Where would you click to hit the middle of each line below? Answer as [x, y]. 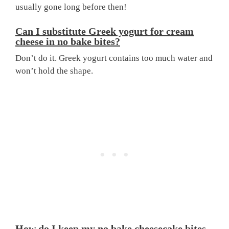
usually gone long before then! [71, 7]
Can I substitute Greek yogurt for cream [105, 31]
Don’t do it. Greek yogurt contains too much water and [114, 58]
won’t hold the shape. [54, 71]
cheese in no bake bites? [68, 42]
